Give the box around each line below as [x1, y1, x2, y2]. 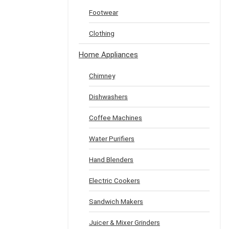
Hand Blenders [89, 155, 133, 164]
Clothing [89, 29, 114, 37]
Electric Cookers [89, 176, 140, 185]
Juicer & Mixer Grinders [89, 218, 160, 226]
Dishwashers [89, 93, 128, 101]
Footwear [89, 8, 118, 16]
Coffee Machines [89, 113, 142, 122]
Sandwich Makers [89, 197, 143, 205]
